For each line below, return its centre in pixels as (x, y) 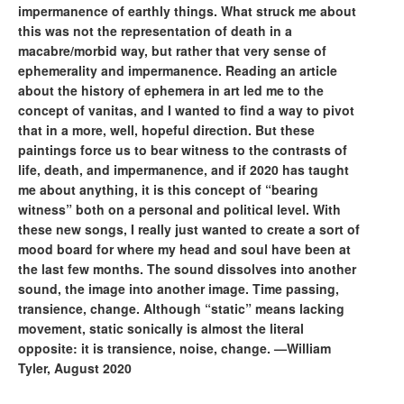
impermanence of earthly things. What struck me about (187, 11)
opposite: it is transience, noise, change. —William (174, 348)
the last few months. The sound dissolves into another (187, 269)
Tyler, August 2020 (75, 368)
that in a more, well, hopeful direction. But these (166, 130)
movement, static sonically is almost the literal (161, 328)
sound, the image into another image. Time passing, (179, 289)
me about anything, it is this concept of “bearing (168, 189)
